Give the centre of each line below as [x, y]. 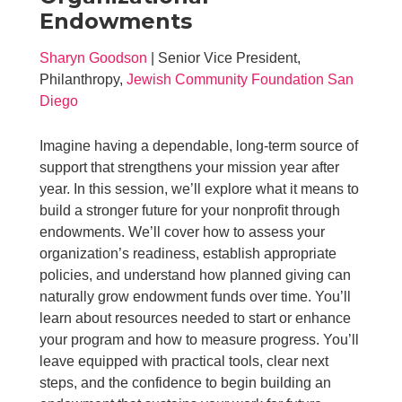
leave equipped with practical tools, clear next [184, 361]
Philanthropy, [83, 79]
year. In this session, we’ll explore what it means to [200, 188]
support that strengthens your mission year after [190, 167]
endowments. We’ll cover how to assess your [183, 232]
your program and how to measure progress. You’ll [200, 339]
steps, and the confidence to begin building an [186, 382]
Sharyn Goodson [94, 57]
